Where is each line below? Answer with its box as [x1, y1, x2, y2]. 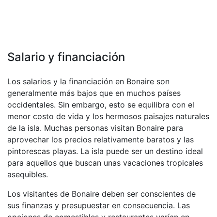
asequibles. [7, 170, 48, 179]
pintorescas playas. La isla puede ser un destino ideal [7, 146, 203, 156]
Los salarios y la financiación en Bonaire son [7, 77, 170, 86]
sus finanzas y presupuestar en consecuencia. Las [7, 201, 190, 210]
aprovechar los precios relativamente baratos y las [7, 135, 194, 144]
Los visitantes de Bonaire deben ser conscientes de [7, 189, 196, 199]
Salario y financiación [7, 50, 125, 64]
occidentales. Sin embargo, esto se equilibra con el [7, 100, 194, 109]
